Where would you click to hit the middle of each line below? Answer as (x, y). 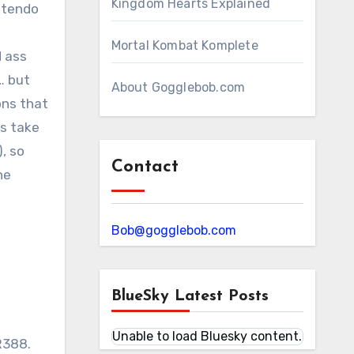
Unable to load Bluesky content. (207, 336)
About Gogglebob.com (178, 87)
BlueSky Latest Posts (190, 296)
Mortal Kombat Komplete (185, 45)
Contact (145, 167)
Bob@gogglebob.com (173, 230)
